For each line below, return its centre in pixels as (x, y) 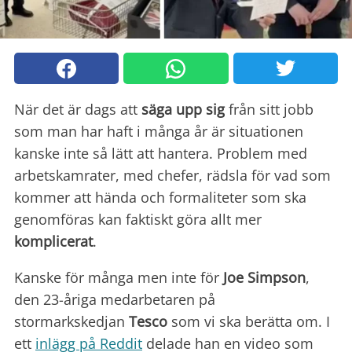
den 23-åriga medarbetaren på (115, 300)
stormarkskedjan (71, 322)
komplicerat (53, 242)
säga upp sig (183, 110)
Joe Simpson (264, 278)
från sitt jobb (269, 110)
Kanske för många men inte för (119, 278)
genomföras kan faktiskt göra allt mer (138, 220)
